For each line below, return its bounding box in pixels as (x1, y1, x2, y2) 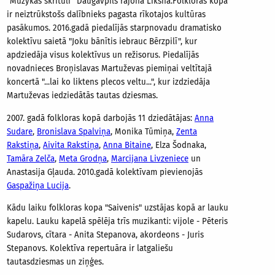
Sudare (7, 126, 33, 137)
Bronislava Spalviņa (37, 126, 110, 137)
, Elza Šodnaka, (151, 140, 206, 150)
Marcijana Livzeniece (111, 153, 188, 164)
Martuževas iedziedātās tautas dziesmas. (7, 91, 158, 101)
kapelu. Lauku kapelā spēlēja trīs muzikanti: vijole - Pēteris (7, 217, 228, 227)
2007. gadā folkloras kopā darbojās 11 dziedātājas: (7, 113, 195, 123)
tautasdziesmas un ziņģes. (7, 257, 104, 268)
